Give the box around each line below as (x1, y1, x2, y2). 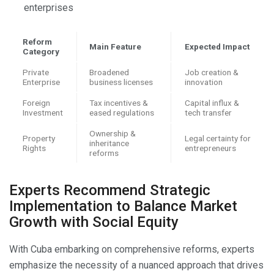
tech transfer (185, 107, 232, 117)
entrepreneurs (185, 143, 236, 153)
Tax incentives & (89, 97, 148, 108)
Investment (23, 107, 63, 117)
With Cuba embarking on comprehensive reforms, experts (9, 243, 254, 256)
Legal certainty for (185, 133, 251, 143)
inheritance (89, 138, 129, 148)
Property (23, 133, 55, 143)
